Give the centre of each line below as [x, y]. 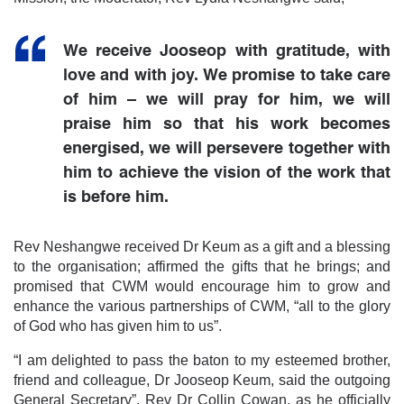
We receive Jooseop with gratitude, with [227, 51]
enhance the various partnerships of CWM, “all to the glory [202, 306]
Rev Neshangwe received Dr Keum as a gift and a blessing [202, 246]
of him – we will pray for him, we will [227, 100]
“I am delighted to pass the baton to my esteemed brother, [202, 360]
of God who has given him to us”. [118, 326]
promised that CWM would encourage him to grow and [202, 286]
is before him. [116, 197]
